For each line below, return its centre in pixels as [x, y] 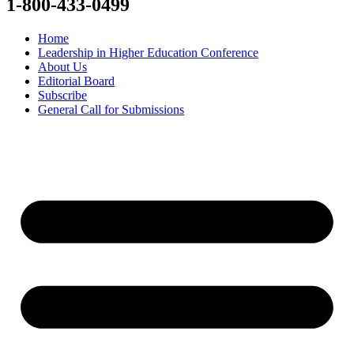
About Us [62, 66]
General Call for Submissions [111, 109]
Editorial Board [76, 81]
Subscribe [62, 95]
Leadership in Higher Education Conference [148, 52]
